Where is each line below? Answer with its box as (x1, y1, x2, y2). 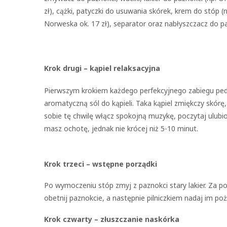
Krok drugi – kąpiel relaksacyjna (44, 63, 160, 73)
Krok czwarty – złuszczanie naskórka (44, 214, 179, 224)
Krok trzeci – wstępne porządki (44, 159, 157, 169)
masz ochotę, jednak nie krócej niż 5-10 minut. (44, 124, 198, 133)
